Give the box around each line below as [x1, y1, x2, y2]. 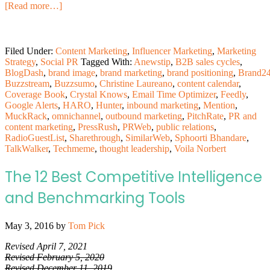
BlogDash [5, 67, 43, 78]
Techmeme [53, 143, 95, 154]
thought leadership [99, 143, 169, 154]
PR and [228, 110, 257, 121]
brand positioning [167, 67, 233, 78]
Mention [203, 99, 235, 110]
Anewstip [134, 56, 171, 67]
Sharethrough [69, 132, 121, 143]
